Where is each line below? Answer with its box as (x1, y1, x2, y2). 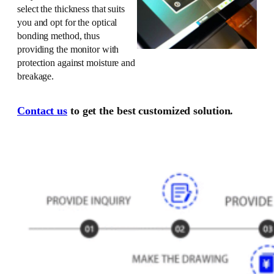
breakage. (17, 71, 54, 83)
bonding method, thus (17, 31, 100, 42)
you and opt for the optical (17, 17, 117, 29)
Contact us (17, 104, 68, 117)
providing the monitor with (17, 44, 119, 56)
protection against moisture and (17, 57, 135, 69)
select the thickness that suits (17, 4, 125, 15)
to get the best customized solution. (67, 104, 234, 117)
